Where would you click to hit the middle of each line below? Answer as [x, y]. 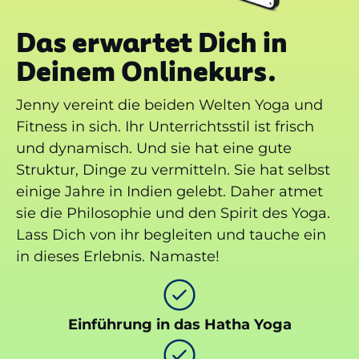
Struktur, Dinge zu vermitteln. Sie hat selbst [173, 169]
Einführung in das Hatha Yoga [179, 324]
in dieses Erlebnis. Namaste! [118, 256]
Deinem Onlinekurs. [146, 72]
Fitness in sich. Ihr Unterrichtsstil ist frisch [165, 126]
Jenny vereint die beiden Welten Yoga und [169, 105]
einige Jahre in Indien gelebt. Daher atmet [169, 191]
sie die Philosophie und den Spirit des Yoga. [173, 213]
